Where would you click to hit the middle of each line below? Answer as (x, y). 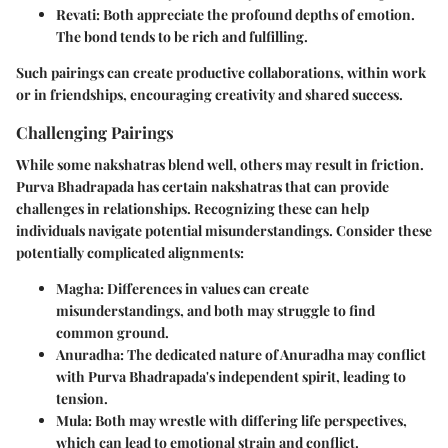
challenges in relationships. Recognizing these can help (192, 208)
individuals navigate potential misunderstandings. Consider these (224, 230)
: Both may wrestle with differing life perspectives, (247, 420)
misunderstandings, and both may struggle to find (215, 310)
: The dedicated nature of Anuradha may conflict (273, 354)
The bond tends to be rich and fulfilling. (182, 37)
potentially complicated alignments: (130, 252)
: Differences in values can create (204, 288)
